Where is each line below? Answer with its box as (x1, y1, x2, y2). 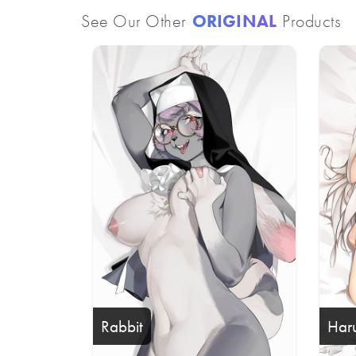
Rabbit (101, 315, 143, 337)
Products (277, 9, 342, 33)
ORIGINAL (192, 9, 277, 33)
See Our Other (81, 9, 191, 33)
